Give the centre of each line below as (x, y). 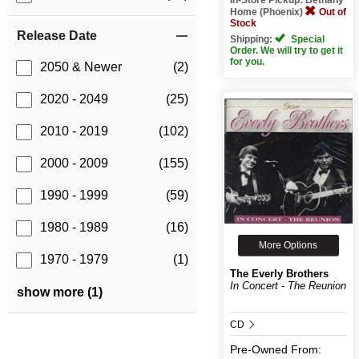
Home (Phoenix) (267, 12)
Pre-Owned (258, 349)
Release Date (57, 36)
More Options (288, 245)
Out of (332, 12)
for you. (247, 61)
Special (306, 39)
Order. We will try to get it (286, 50)
